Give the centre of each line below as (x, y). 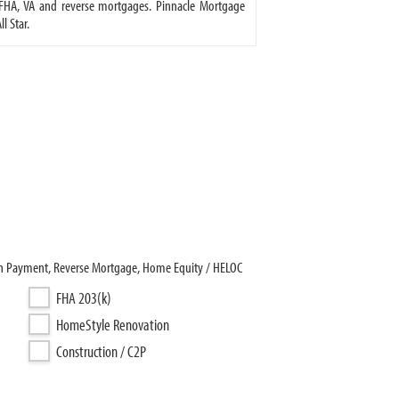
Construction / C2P (101, 351)
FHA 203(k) (84, 298)
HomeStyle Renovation (113, 325)
